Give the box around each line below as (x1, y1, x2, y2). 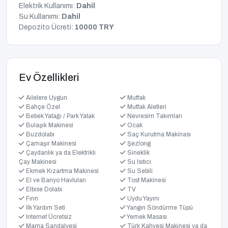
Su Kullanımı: (19, 13, 62, 21)
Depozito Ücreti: (19, 23, 75, 32)
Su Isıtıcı (126, 158, 151, 166)
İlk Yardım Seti (24, 204, 65, 212)
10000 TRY (75, 23, 114, 32)
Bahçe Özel (24, 103, 60, 111)
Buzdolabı (24, 131, 54, 138)
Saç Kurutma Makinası (126, 131, 191, 138)
